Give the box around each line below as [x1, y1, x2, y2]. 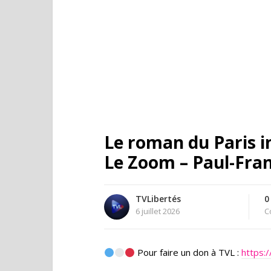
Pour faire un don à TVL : [135, 246, 242, 258]
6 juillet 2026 [135, 206, 180, 217]
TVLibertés [135, 193, 181, 204]
